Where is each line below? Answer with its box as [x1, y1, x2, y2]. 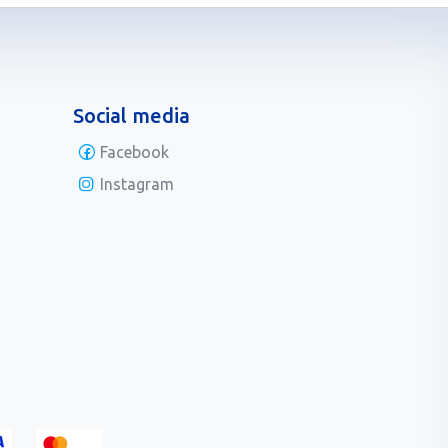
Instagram [99, 175, 174, 194]
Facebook [99, 143, 169, 162]
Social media [73, 104, 190, 128]
